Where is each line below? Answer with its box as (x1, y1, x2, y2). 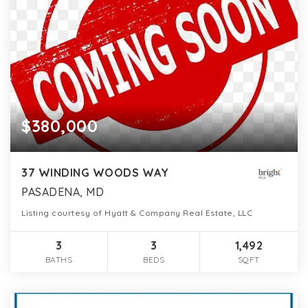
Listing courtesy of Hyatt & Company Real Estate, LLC (21, 208, 252, 219)
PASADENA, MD (21, 185, 104, 199)
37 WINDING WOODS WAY (21, 166, 168, 180)
